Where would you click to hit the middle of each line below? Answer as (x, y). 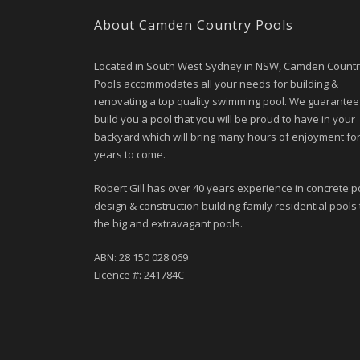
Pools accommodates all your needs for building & (216, 84)
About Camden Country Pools (194, 25)
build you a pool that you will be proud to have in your (225, 119)
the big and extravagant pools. (168, 223)
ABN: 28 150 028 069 (141, 257)
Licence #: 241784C (139, 275)
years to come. (130, 154)
